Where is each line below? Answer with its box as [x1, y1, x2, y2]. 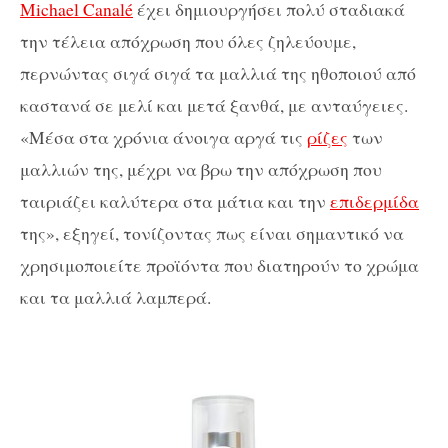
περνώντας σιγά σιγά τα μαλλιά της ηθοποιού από [20, 61, 416, 86]
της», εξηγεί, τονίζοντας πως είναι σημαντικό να [20, 221, 404, 246]
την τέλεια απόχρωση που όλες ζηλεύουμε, [20, 29, 356, 54]
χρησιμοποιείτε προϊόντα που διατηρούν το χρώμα [20, 253, 419, 278]
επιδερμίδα [330, 189, 419, 214]
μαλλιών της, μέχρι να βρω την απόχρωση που [20, 157, 382, 182]
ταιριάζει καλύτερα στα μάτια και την [20, 189, 330, 214]
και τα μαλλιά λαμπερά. [20, 285, 211, 310]
